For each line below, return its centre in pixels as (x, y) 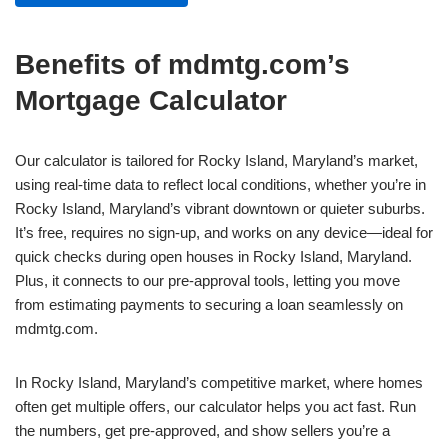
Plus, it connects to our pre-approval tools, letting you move (207, 280)
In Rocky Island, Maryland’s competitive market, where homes (219, 382)
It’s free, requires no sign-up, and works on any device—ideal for (224, 232)
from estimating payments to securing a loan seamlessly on (209, 304)
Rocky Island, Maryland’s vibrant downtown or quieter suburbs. (220, 208)
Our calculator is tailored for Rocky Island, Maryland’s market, (216, 160)
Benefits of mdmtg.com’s (182, 64)
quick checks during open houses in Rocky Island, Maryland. (213, 256)
